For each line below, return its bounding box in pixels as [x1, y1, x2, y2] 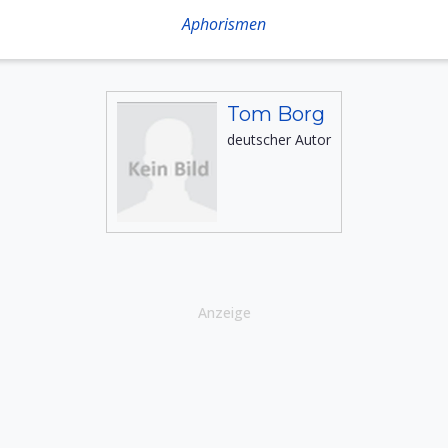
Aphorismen [182, 13, 266, 35]
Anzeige [197, 303, 251, 322]
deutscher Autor [227, 130, 331, 149]
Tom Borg [227, 102, 325, 126]
